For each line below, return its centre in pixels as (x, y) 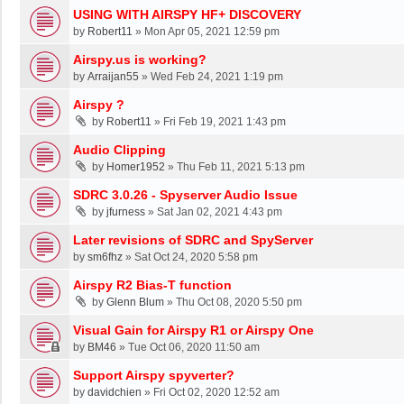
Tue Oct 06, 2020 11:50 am (194, 347)
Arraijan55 (113, 76)
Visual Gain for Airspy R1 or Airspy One (193, 330)
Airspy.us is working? (140, 59)
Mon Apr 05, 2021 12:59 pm (212, 31)
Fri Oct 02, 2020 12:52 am (216, 392)
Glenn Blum (135, 302)
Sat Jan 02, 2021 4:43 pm (220, 211)
